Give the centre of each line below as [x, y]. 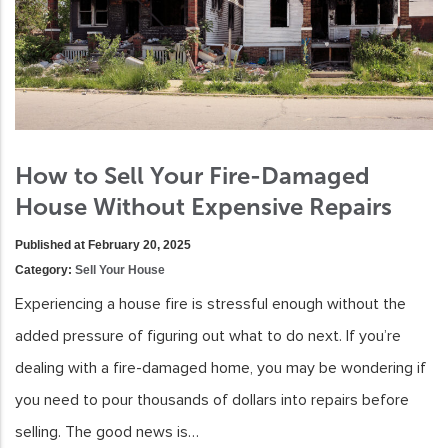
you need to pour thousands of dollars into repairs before [212, 400]
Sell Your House [120, 270]
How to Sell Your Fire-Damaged [192, 176]
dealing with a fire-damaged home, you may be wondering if [220, 368]
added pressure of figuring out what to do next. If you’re [208, 336]
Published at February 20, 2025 [103, 245]
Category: [45, 270]
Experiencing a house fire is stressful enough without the [210, 304]
